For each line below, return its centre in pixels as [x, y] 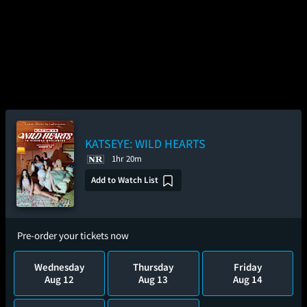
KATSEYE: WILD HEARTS [145, 144]
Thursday [153, 267]
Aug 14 [247, 279]
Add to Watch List [125, 180]
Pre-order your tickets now [73, 235]
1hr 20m [127, 159]
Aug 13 [153, 279]
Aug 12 [60, 279]
